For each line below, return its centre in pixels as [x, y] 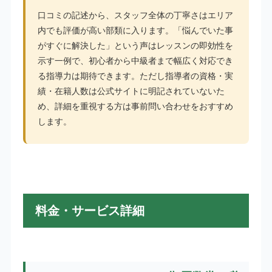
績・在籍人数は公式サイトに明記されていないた [131, 91]
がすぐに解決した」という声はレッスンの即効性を [135, 45]
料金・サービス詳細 [90, 210]
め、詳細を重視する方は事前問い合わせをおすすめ [135, 106]
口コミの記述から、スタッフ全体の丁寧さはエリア [135, 15]
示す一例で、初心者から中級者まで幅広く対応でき [135, 60]
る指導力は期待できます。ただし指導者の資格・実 [135, 76]
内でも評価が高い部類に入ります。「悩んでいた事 [135, 30]
